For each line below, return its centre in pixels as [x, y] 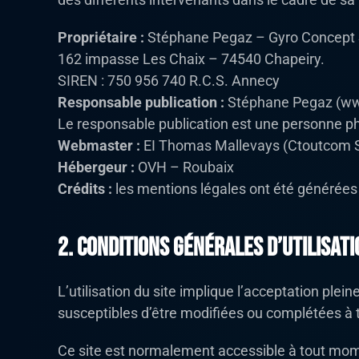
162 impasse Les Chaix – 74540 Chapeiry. [191, 59]
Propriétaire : [101, 38]
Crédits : [85, 189]
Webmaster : [99, 146]
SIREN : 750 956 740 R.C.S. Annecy [169, 81]
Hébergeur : [96, 167]
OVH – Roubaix [184, 167]
